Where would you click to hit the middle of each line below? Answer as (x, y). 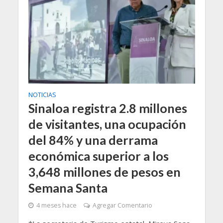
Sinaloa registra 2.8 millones (108, 108)
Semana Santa (68, 187)
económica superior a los (98, 156)
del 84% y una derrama (93, 140)
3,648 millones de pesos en (104, 171)
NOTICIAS (42, 95)
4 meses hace (56, 205)
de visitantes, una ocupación (107, 124)
